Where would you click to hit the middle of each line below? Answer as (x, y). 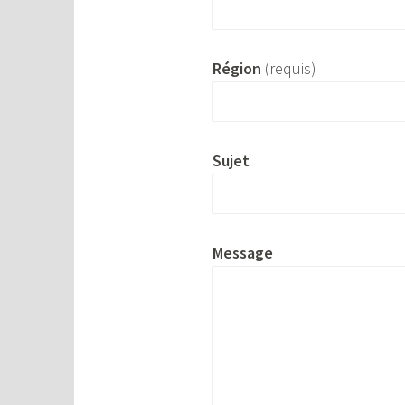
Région (237, 69)
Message (243, 252)
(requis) (289, 69)
